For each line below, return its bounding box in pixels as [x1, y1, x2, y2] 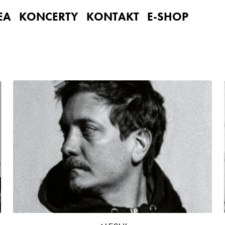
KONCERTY [19, 9, 78, 24]
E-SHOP [147, 9, 188, 24]
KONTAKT [86, 9, 139, 24]
